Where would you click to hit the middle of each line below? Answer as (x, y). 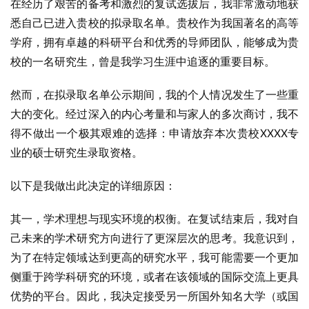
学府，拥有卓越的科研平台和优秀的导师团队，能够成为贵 (154, 42)
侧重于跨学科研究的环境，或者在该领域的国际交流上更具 (154, 277)
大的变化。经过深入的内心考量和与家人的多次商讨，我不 (154, 114)
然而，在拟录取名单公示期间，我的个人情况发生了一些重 (154, 94)
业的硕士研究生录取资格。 (77, 152)
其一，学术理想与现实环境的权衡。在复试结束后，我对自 (154, 219)
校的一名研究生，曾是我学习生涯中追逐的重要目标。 (143, 61)
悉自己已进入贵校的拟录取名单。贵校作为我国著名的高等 (154, 23)
